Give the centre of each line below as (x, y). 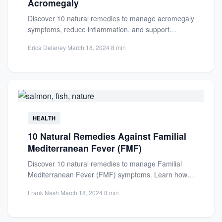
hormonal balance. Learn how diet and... (91, 40)
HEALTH (44, 118)
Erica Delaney (47, 47)
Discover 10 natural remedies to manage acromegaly (111, 18)
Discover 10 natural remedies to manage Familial (105, 164)
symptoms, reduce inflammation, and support (99, 29)
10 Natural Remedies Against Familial (107, 136)
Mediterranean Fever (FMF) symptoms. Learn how (108, 174)
